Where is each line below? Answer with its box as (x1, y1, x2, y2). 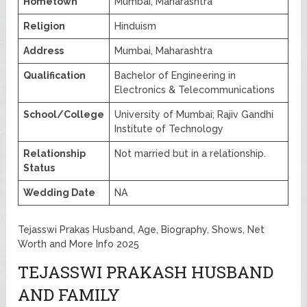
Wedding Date (23, 186, 96, 198)
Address (23, 45, 64, 56)
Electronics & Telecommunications (114, 84, 275, 95)
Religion (23, 20, 66, 32)
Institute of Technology (114, 123, 224, 134)
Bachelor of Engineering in (114, 69, 236, 81)
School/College (23, 108, 105, 120)
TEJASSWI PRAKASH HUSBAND (18, 260, 274, 283)
